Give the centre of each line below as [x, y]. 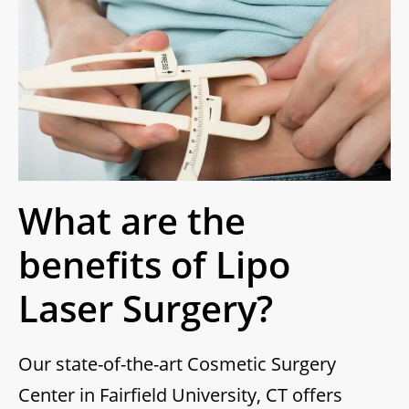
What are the [132, 221]
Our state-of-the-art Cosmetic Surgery [177, 364]
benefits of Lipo [154, 265]
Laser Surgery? [146, 309]
